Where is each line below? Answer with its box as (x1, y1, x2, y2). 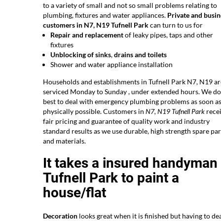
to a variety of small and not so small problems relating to (43, 1, 217, 10)
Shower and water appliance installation (50, 60, 173, 69)
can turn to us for (148, 21, 203, 30)
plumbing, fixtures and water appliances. (43, 11, 167, 20)
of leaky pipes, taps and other (123, 31, 213, 39)
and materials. (43, 137, 86, 146)
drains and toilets (114, 50, 167, 59)
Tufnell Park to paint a (43, 170, 179, 186)
